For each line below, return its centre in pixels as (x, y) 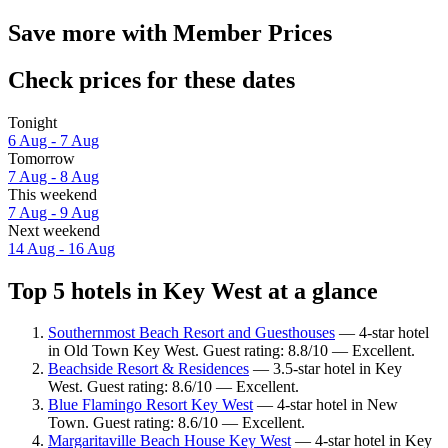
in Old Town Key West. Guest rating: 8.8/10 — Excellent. (231, 351)
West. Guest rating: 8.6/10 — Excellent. (173, 387)
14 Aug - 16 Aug (61, 248)
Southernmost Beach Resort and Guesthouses (191, 333)
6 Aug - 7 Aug (53, 140)
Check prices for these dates (151, 79)
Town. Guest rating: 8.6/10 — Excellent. (176, 423)
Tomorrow (41, 158)
